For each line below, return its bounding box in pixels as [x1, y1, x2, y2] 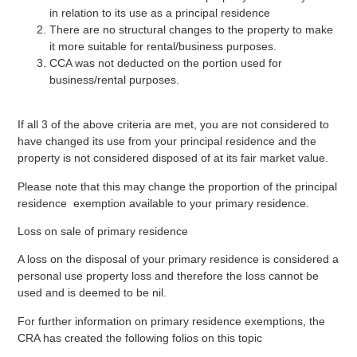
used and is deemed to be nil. [18, 286, 167, 300]
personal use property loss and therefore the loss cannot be [18, 269, 320, 283]
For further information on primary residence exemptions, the [18, 314, 326, 328]
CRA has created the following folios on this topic [18, 331, 263, 344]
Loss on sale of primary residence [18, 224, 189, 237]
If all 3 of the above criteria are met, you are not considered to [18, 118, 330, 131]
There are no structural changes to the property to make [49, 22, 334, 36]
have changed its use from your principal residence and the [18, 135, 317, 148]
